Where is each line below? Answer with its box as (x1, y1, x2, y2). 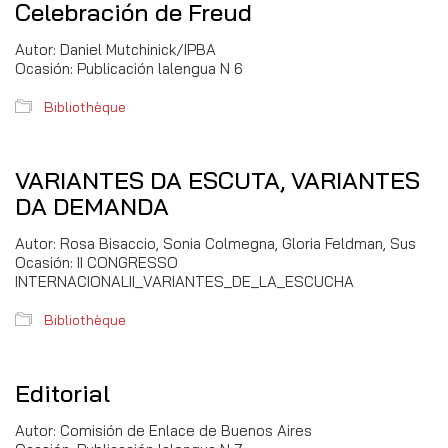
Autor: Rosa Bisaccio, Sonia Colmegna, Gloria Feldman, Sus (15, 234, 416, 253)
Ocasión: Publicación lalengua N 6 (15, 59, 243, 78)
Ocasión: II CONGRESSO (15, 253, 178, 272)
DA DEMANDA (15, 191, 169, 221)
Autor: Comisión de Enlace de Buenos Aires (15, 421, 312, 440)
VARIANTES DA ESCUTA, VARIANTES (15, 165, 420, 195)
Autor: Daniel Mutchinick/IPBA (15, 40, 216, 59)
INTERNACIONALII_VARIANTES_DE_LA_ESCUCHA (15, 272, 354, 291)
